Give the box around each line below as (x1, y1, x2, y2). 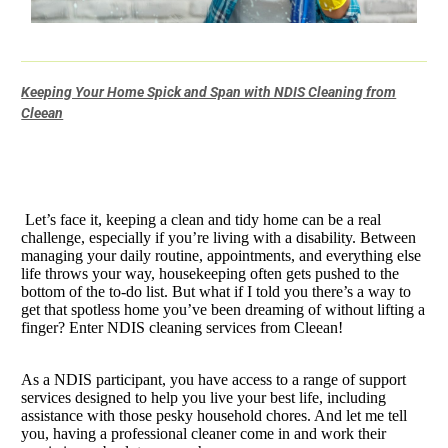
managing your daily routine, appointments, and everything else (21, 247, 422, 265)
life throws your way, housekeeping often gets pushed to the (21, 265, 400, 283)
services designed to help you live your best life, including (21, 389, 387, 407)
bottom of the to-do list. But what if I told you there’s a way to (21, 283, 412, 301)
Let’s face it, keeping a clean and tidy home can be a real (25, 211, 382, 229)
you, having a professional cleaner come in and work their (21, 425, 387, 443)
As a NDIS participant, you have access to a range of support (21, 371, 407, 389)
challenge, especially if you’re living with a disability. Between (21, 229, 417, 247)
